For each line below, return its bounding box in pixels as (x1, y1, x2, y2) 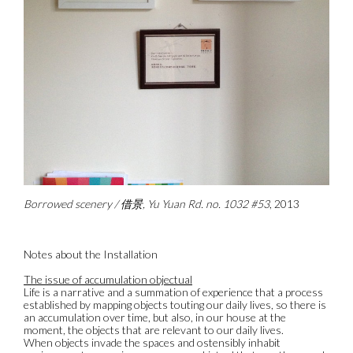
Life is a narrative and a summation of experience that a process (24, 284, 323, 299)
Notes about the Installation (24, 247, 158, 261)
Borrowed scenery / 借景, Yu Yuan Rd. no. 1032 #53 (24, 196, 269, 210)
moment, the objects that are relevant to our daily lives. (24, 322, 284, 336)
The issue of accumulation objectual (24, 272, 192, 286)
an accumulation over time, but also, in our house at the (24, 310, 286, 324)
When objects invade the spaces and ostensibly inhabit (24, 335, 281, 349)
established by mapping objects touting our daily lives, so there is (24, 297, 326, 311)
